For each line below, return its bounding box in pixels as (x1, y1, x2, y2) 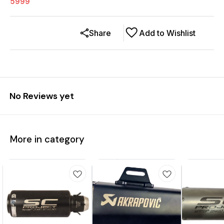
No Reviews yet (9, 89, 74, 102)
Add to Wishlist (139, 27, 195, 38)
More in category (10, 133, 84, 146)
